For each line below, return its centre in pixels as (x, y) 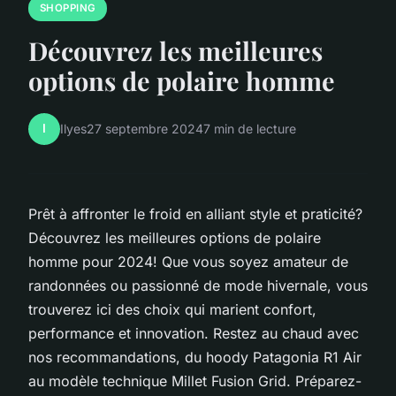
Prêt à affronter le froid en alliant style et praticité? (195, 213)
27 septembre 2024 (145, 129)
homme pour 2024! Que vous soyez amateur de (188, 261)
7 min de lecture (250, 129)
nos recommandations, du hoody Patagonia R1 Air (195, 357)
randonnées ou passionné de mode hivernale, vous (198, 285)
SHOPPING (68, 8)
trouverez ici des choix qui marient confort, (172, 309)
